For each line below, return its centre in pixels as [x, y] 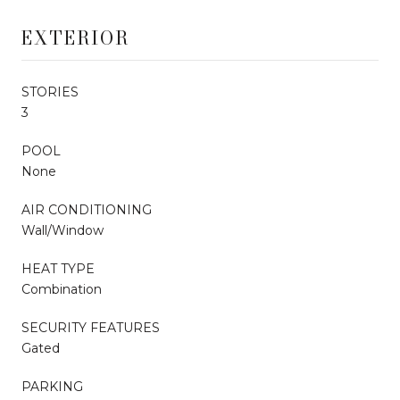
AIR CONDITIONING [87, 209]
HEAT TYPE [58, 268]
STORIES [50, 92]
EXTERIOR [75, 37]
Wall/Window [62, 230]
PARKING [52, 386]
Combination [62, 289]
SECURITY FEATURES [91, 327]
